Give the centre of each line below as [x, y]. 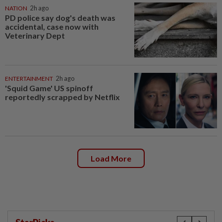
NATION [16, 8]
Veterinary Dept [35, 35]
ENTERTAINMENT [29, 79]
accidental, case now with [52, 26]
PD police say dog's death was [60, 17]
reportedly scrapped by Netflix [62, 97]
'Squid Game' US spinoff [49, 88]
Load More [111, 159]
